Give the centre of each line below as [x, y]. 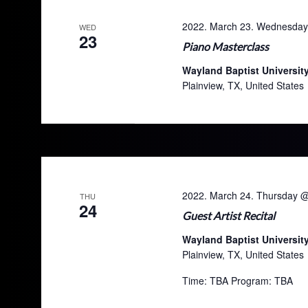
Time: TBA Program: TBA [237, 280]
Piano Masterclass [225, 46]
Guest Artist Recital [228, 216]
